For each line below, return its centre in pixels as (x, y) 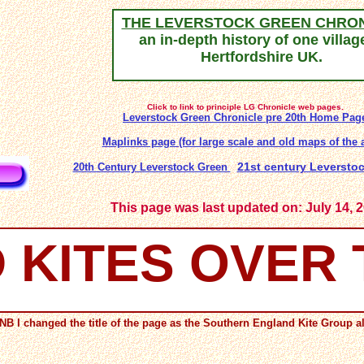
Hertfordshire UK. (262, 57)
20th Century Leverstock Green (152, 167)
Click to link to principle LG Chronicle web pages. (245, 107)
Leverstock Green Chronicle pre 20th (216, 117)
